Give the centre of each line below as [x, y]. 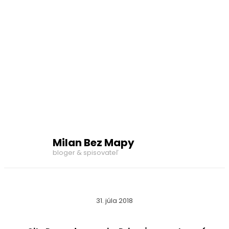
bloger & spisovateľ [86, 152]
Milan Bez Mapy [94, 142]
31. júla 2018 [114, 201]
